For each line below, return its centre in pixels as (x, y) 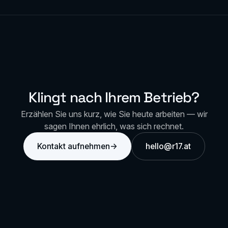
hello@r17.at (168, 147)
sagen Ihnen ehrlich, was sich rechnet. (114, 126)
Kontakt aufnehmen (73, 147)
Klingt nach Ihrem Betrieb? (114, 97)
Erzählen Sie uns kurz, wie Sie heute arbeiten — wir (114, 114)
